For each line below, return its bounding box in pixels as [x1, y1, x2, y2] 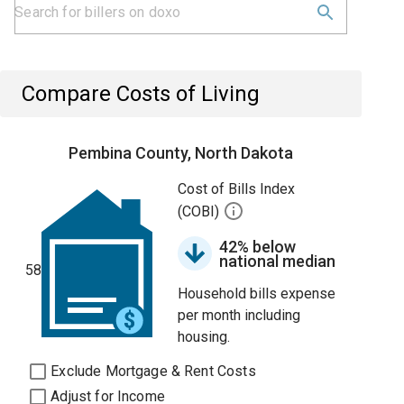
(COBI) [178, 203, 224, 221]
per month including [178, 307, 301, 324]
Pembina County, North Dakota [69, 143, 294, 162]
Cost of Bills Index [178, 180, 296, 197]
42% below [219, 237, 297, 256]
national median [219, 252, 336, 271]
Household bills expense [178, 285, 336, 302]
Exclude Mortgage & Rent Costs [50, 363, 256, 380]
